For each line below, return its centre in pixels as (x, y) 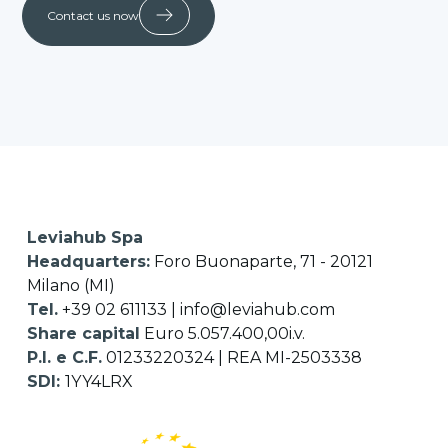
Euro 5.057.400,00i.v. (223, 333)
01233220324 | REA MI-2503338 (232, 357)
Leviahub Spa (85, 237)
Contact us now (93, 15)
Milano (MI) (71, 285)
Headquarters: (89, 261)
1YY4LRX (99, 381)
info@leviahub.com (258, 309)
